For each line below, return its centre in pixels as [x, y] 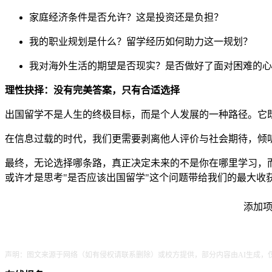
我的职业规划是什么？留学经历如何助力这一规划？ [141, 41]
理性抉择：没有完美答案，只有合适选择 [92, 90]
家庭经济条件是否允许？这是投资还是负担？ [126, 17]
